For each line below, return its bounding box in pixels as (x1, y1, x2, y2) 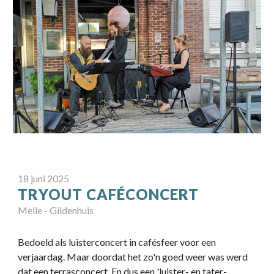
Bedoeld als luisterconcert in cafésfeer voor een (18, 236, 217, 248)
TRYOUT (18, 185, 87, 204)
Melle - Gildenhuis (18, 204, 94, 217)
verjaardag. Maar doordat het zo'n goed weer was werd (18, 251, 248, 263)
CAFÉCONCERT (86, 185, 199, 204)
